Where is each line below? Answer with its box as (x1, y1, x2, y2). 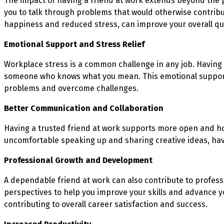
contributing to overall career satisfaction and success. (4, 199, 207, 209)
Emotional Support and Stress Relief (4, 39, 144, 49)
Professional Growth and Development (4, 155, 152, 165)
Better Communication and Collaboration (4, 103, 163, 113)
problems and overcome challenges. (4, 83, 138, 93)
